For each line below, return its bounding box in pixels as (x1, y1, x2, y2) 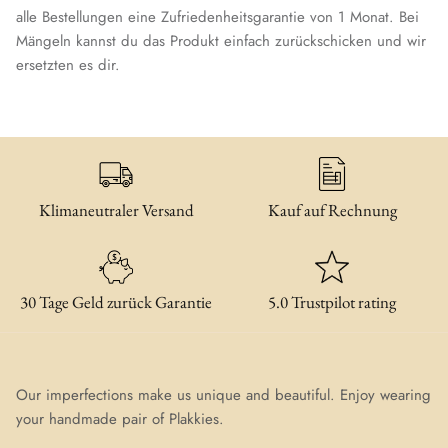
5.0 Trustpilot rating (268, 291, 396, 314)
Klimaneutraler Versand (38, 198, 194, 221)
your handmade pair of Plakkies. (16, 408, 224, 431)
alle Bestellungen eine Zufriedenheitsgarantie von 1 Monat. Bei (16, 6, 419, 29)
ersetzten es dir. (16, 54, 120, 77)
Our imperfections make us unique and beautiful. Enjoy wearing (16, 384, 431, 407)
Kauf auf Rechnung (267, 198, 397, 221)
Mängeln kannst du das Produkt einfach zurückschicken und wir (16, 30, 426, 53)
